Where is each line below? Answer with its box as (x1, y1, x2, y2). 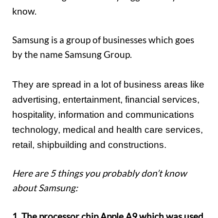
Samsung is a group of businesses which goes (12, 34, 194, 45)
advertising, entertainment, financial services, (12, 94, 200, 105)
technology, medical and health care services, (12, 124, 203, 135)
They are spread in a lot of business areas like (12, 79, 204, 90)
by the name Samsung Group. (12, 48, 132, 60)
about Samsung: (12, 182, 78, 194)
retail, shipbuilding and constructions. (12, 139, 166, 150)
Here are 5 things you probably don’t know (12, 167, 187, 179)
